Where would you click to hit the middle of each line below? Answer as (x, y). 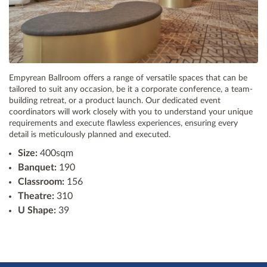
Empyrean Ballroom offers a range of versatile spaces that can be (128, 78)
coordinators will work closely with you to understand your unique (131, 112)
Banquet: (37, 167)
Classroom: (41, 181)
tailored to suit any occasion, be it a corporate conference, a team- (131, 89)
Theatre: (36, 196)
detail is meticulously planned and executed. (90, 134)
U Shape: (38, 210)
